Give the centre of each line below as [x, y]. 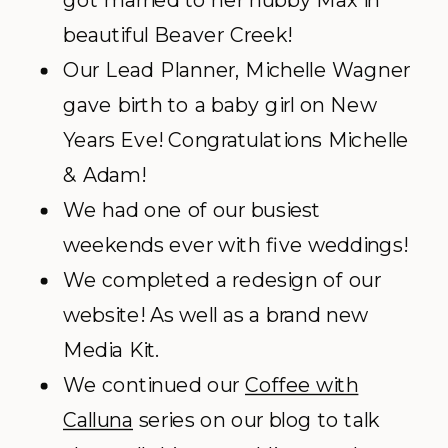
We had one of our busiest [192, 210]
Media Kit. [111, 350]
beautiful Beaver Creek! [177, 35]
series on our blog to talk [256, 420]
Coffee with [302, 385]
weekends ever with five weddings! [235, 245]
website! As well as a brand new [216, 315]
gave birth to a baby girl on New [220, 105]
